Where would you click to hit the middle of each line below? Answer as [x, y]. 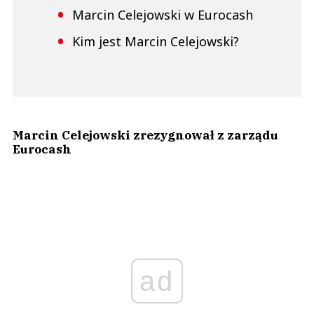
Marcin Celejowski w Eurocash [163, 15]
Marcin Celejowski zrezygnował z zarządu [145, 135]
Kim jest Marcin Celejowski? [156, 42]
